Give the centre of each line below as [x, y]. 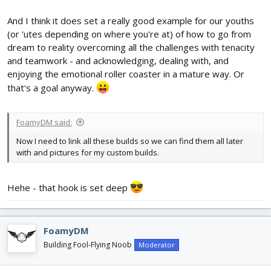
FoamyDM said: [44, 122]
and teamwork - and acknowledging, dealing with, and [118, 61]
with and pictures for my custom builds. [88, 152]
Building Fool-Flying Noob [88, 245]
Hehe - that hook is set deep [69, 188]
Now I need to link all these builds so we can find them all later [130, 141]
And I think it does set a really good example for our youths [131, 21]
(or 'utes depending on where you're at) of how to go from [129, 34]
